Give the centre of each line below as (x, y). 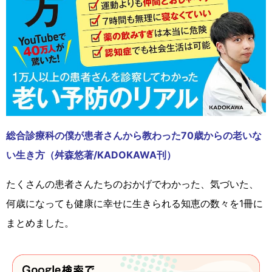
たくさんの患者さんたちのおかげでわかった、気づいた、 (132, 184)
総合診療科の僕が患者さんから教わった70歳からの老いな (134, 136)
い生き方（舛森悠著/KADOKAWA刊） (91, 155)
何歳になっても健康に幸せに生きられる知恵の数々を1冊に (134, 204)
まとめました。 (40, 223)
